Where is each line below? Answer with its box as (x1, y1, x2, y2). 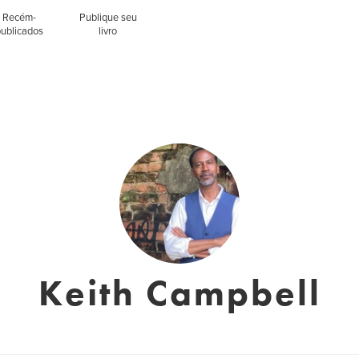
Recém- (2, 11, 37, 24)
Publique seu (79, 11, 137, 24)
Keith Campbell (38, 270, 321, 317)
